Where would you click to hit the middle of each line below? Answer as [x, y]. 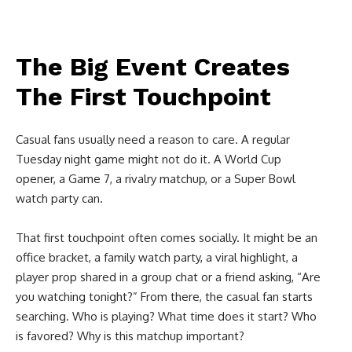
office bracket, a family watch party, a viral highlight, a [157, 257]
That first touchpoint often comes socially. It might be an [167, 237]
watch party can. [59, 198]
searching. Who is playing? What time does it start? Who [166, 316]
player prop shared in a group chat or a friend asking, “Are [168, 277]
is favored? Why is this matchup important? [130, 335]
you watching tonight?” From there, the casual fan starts [164, 296]
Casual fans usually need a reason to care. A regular [153, 139]
